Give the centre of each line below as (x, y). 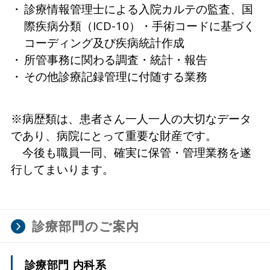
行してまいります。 (62, 169)
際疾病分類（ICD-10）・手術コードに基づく (139, 25)
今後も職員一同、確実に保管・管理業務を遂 (131, 152)
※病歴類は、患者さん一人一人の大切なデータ (131, 118)
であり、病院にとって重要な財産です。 (114, 135)
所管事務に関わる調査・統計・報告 (115, 59)
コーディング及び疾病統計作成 (104, 42)
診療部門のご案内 (85, 226)
